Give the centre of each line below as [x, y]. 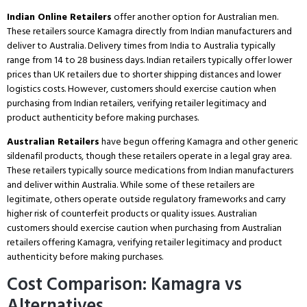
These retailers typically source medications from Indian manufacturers [150, 171]
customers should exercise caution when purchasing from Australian [144, 228]
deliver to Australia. [46, 45]
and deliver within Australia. [62, 185]
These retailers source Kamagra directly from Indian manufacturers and [149, 31]
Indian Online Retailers [59, 16]
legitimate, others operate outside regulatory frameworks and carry [146, 199]
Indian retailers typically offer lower [218, 60]
